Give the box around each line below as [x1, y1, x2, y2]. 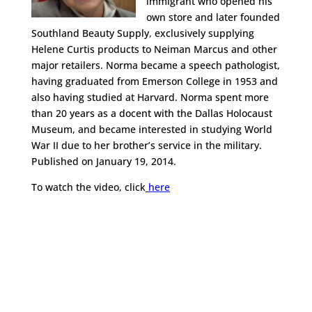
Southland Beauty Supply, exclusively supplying [31, 26, 254, 40]
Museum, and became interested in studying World [31, 123, 272, 136]
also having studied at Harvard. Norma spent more [31, 91, 269, 104]
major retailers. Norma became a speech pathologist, [31, 58, 280, 72]
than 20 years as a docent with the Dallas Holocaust [31, 107, 272, 120]
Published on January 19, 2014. [31, 155, 176, 168]
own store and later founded [146, 10, 280, 24]
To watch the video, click [31, 180, 146, 194]
